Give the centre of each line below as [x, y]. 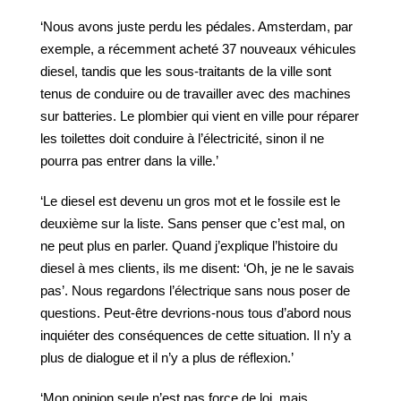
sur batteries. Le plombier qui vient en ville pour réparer [200, 116]
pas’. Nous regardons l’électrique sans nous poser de [195, 290]
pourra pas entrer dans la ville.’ [129, 161]
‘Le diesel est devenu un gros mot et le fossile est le [190, 201]
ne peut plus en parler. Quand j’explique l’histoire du [189, 246]
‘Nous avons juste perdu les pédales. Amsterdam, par [196, 26]
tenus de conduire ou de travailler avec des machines [196, 94]
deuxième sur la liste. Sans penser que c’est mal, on [192, 223]
